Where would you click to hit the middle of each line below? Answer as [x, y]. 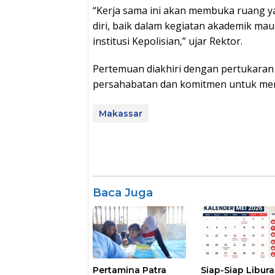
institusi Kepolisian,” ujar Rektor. [168, 41]
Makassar [121, 114]
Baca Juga [123, 193]
